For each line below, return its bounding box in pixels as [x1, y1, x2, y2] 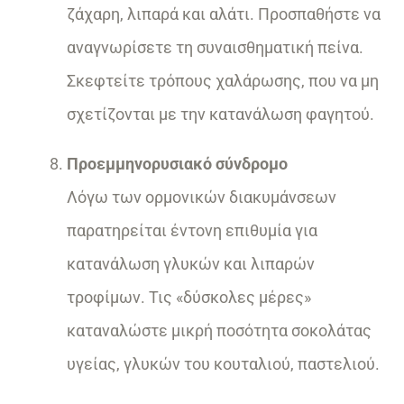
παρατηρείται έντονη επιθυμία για [67, 221, 317, 241]
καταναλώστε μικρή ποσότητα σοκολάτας [67, 321, 372, 341]
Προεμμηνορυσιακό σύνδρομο [67, 154, 288, 174]
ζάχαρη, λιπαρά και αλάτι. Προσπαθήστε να [67, 5, 381, 24]
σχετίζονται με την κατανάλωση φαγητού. [67, 105, 374, 124]
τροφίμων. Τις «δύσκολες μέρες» [67, 288, 311, 308]
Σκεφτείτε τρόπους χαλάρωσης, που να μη [67, 71, 379, 91]
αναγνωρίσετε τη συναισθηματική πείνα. [67, 38, 363, 58]
